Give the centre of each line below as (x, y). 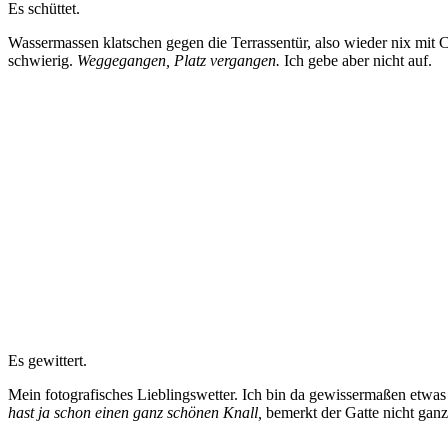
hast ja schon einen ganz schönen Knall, (135, 412)
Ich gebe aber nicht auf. (358, 60)
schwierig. (42, 60)
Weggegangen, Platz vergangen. (180, 60)
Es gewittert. (47, 360)
